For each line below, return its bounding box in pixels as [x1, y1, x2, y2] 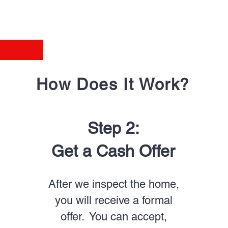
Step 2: [87, 119, 139, 137]
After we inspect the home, [48, 178, 180, 190]
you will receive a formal [55, 194, 173, 207]
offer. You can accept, [61, 210, 167, 223]
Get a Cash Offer [51, 141, 176, 160]
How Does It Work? [36, 75, 190, 94]
